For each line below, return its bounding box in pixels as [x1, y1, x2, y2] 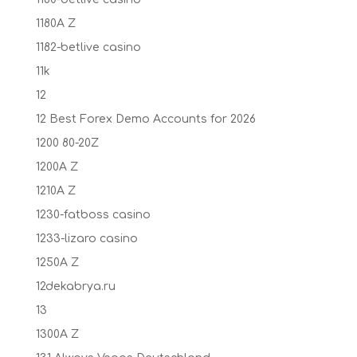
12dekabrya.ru [35, 280, 116, 292]
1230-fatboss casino [35, 208, 151, 221]
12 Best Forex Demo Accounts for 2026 [35, 112, 256, 125]
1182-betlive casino [35, 41, 141, 53]
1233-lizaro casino [35, 232, 138, 245]
